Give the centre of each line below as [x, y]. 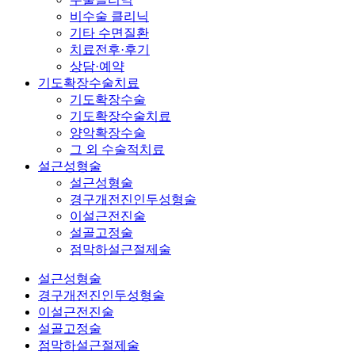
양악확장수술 [108, 132]
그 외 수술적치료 [117, 149]
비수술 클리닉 [109, 16]
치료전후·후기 [110, 49]
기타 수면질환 [109, 32]
